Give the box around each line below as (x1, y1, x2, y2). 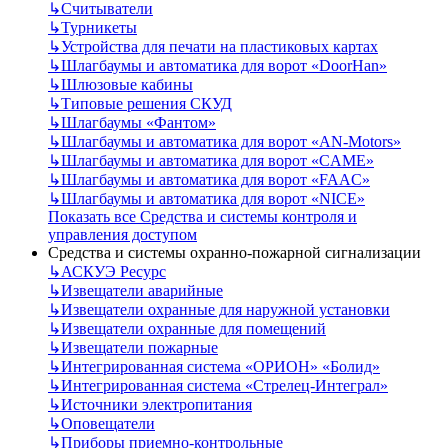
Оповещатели (61, 415, 155, 433)
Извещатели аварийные (61, 282, 223, 300)
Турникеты (61, 19, 137, 37)
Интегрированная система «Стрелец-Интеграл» (61, 377, 388, 395)
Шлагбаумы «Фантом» (61, 114, 216, 132)
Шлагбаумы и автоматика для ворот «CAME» (61, 152, 374, 170)
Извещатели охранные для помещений (61, 320, 326, 338)
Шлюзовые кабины (61, 76, 193, 94)
